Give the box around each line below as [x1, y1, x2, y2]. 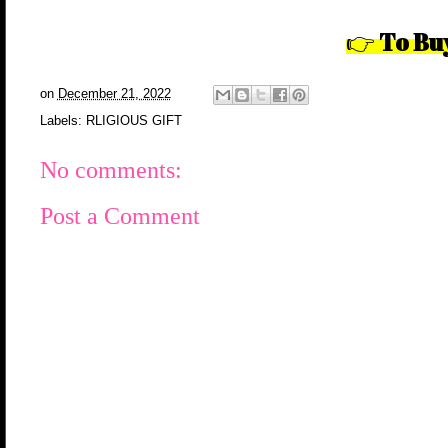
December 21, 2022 [57, 86, 171, 102]
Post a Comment [39, 203, 200, 230]
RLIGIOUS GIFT [85, 112, 182, 128]
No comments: [39, 156, 182, 183]
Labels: [39, 112, 86, 128]
